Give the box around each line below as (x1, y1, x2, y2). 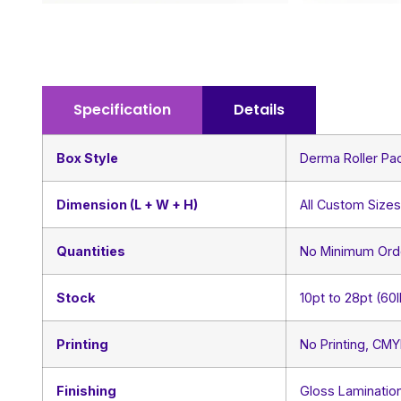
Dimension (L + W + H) (56, 197, 198, 213)
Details (234, 99, 285, 121)
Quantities (56, 243, 125, 260)
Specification (73, 99, 171, 121)
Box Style (56, 150, 118, 166)
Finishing (56, 383, 116, 399)
